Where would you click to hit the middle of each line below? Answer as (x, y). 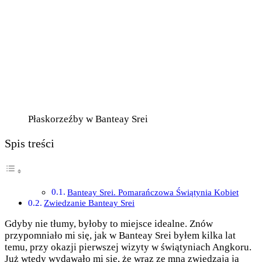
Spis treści (30, 144)
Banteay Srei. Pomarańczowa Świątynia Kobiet (153, 192)
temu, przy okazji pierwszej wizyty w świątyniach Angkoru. (128, 247)
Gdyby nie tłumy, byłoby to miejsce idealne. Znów (109, 223)
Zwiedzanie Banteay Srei (89, 202)
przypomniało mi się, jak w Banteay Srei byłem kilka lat (120, 235)
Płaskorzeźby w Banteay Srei (88, 119)
